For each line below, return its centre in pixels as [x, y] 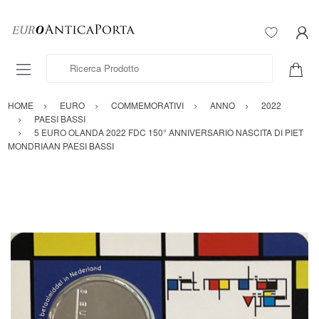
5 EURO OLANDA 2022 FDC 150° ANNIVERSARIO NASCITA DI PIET [169, 132]
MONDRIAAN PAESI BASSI [61, 146]
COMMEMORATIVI [147, 105]
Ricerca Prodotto [81, 61]
